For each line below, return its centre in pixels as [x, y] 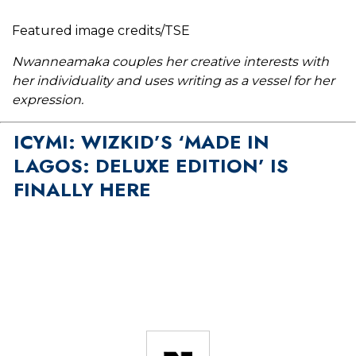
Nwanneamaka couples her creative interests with [170, 62]
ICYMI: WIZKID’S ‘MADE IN [141, 142]
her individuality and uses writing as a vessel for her [173, 81]
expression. [48, 100]
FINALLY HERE [82, 190]
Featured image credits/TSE [101, 31]
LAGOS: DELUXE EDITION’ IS [151, 166]
